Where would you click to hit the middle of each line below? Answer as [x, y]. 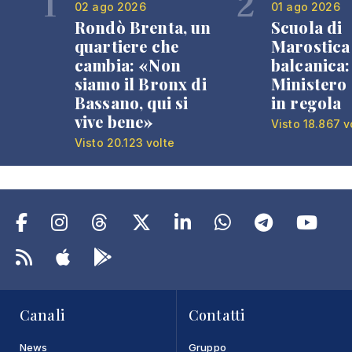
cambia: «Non [128, 64]
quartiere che [127, 46]
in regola [306, 102]
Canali [42, 315]
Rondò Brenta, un [143, 27]
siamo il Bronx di [141, 83]
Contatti [217, 315]
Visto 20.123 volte [125, 142]
